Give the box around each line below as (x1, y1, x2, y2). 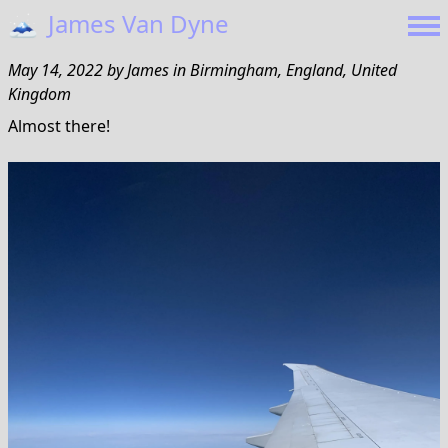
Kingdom (8, 83, 71, 105)
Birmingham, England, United (190, 59, 397, 81)
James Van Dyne (42, 7, 229, 40)
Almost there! (8, 115, 110, 137)
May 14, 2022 (8, 59, 107, 81)
